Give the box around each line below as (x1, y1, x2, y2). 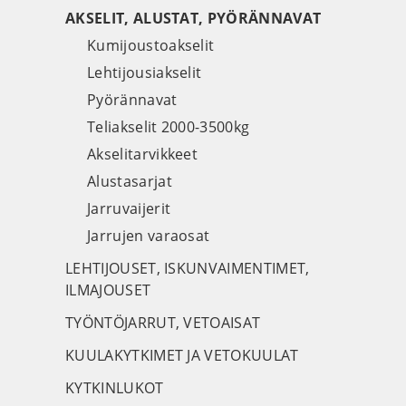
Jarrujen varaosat (87, 226, 210, 246)
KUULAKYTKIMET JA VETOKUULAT (65, 345, 299, 365)
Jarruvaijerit (87, 198, 171, 218)
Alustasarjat (87, 171, 172, 191)
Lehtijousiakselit (87, 63, 202, 82)
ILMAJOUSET (65, 280, 151, 300)
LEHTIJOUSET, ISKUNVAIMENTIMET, (65, 258, 310, 278)
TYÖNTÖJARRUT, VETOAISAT (65, 313, 261, 333)
